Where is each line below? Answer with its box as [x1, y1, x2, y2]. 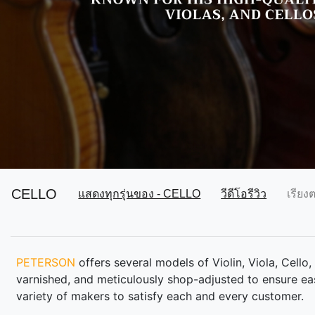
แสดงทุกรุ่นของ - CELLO [78, 188, 201, 200]
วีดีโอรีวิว [221, 188, 267, 200]
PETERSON [16, 255, 75, 270]
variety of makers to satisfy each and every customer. [16, 289, 304, 304]
